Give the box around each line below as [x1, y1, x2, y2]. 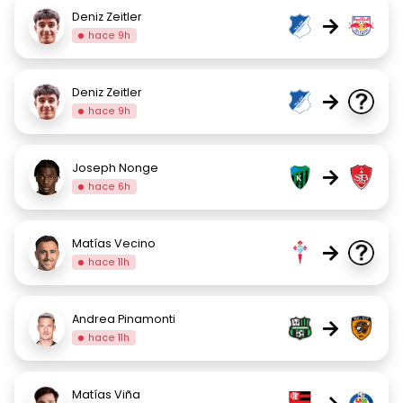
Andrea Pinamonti [72, 310, 175, 327]
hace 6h [88, 179, 131, 193]
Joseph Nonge [72, 159, 158, 175]
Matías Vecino [72, 235, 156, 251]
